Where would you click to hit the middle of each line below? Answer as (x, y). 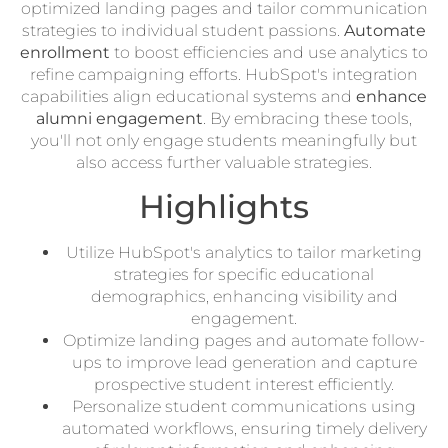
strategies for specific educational (244, 275)
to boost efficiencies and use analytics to (269, 52)
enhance (391, 96)
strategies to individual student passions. (183, 30)
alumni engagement (119, 118)
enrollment (65, 52)
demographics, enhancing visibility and (244, 297)
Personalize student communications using (244, 407)
